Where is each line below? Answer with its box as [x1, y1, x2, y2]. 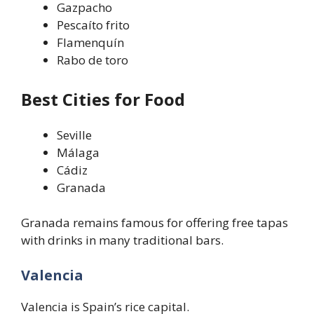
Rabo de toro [57, 52, 128, 69]
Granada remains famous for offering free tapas [21, 214, 288, 231]
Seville [57, 126, 92, 143]
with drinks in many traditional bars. [21, 232, 224, 249]
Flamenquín [57, 34, 124, 51]
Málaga [57, 144, 100, 161]
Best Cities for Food [21, 87, 185, 111]
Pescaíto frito [57, 17, 130, 34]
